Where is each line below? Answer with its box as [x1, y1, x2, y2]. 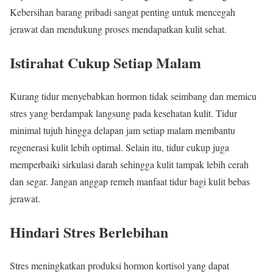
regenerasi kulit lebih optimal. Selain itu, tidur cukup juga [10, 141, 229, 154]
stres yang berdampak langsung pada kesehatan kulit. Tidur [10, 107, 237, 120]
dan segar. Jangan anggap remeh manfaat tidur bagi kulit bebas [10, 175, 250, 188]
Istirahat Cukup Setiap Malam [10, 52, 201, 74]
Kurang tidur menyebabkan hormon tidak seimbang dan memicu [10, 90, 257, 103]
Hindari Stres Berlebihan [10, 221, 168, 243]
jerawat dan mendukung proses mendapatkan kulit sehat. [10, 23, 227, 36]
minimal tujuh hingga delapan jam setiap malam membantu [10, 124, 235, 137]
